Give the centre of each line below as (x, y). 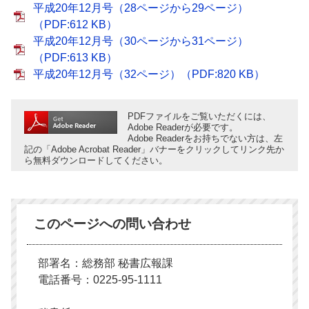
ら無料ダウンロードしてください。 (96, 160)
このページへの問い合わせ (112, 224)
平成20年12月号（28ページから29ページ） (141, 8)
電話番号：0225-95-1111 (100, 280)
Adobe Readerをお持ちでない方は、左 (205, 138)
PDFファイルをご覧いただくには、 (199, 116)
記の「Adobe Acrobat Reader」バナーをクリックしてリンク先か (154, 149)
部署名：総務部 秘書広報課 (106, 263)
